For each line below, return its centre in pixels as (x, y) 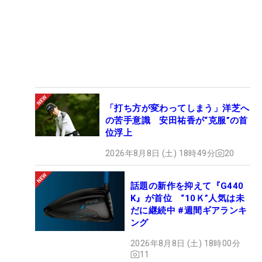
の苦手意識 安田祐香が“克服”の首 (177, 120)
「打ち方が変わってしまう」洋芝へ (177, 108)
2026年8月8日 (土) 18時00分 (185, 243)
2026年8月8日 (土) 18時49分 (160, 153)
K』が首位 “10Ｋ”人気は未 (187, 198)
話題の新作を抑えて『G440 (187, 186)
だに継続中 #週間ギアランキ (189, 210)
